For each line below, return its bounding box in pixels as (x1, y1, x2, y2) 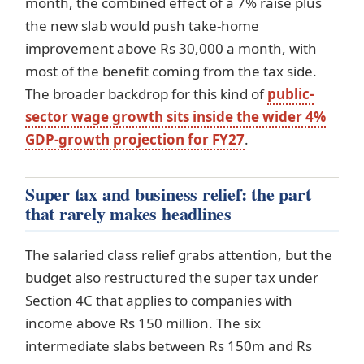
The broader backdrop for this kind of (25, 84, 267, 104)
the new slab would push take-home (25, 16, 259, 36)
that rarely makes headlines (25, 200, 232, 227)
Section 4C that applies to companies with (25, 291, 292, 310)
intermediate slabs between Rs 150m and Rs (25, 336, 312, 356)
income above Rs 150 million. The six (25, 314, 261, 333)
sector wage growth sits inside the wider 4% (25, 107, 326, 127)
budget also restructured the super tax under (25, 268, 318, 288)
